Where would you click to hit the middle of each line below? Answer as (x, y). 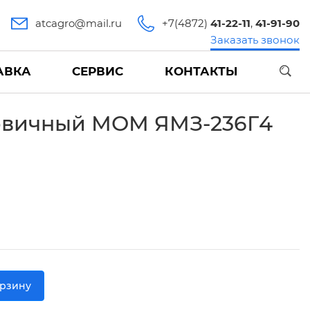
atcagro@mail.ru (79, 23)
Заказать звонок (255, 40)
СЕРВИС (98, 71)
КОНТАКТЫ (201, 71)
